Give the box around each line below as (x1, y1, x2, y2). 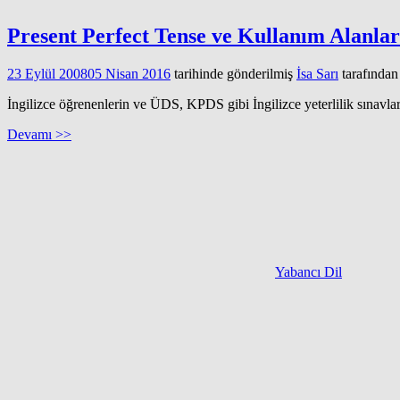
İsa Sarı (296, 65, 338, 81)
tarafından (338, 65, 398, 81)
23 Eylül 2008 (7, 65, 87, 81)
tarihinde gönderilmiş (171, 65, 293, 81)
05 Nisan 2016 (87, 65, 171, 81)
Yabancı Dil (275, 263, 342, 279)
